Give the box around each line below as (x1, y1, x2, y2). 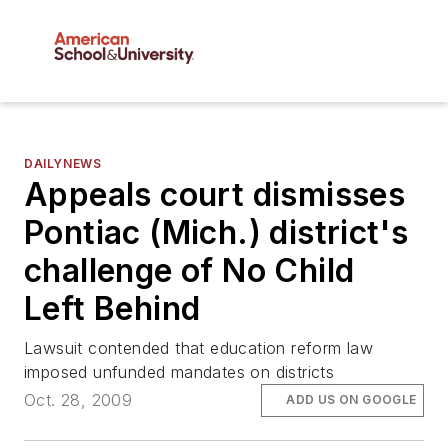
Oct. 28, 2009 (24, 390, 133, 411)
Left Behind (24, 289, 201, 329)
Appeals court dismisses (24, 175, 406, 215)
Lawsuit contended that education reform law (24, 338, 374, 359)
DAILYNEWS (24, 156, 102, 172)
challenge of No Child (24, 251, 355, 291)
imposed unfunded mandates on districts (24, 362, 335, 383)
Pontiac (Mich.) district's (24, 213, 409, 253)
